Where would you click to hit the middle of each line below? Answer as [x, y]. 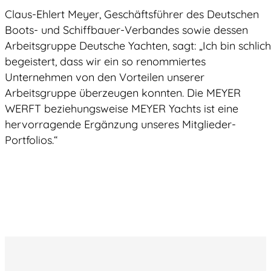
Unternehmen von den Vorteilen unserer [105, 77]
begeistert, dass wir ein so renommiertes [105, 62]
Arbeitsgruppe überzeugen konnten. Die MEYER [123, 93]
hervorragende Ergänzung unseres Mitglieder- [120, 125]
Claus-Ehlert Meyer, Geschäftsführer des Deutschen [132, 15]
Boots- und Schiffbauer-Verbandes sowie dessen [126, 30]
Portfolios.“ [31, 140]
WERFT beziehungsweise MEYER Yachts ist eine [122, 109]
